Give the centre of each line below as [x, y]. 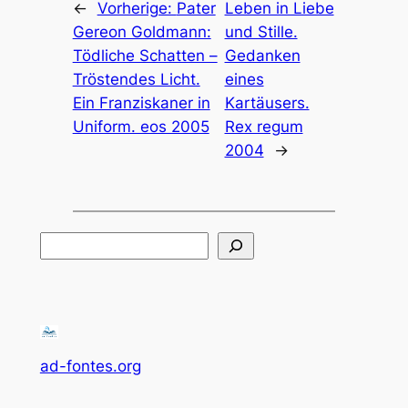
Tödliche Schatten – [145, 55]
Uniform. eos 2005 [141, 126]
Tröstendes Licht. [136, 79]
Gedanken [262, 55]
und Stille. [261, 31]
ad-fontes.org [90, 366]
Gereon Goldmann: [142, 31]
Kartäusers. [267, 102]
